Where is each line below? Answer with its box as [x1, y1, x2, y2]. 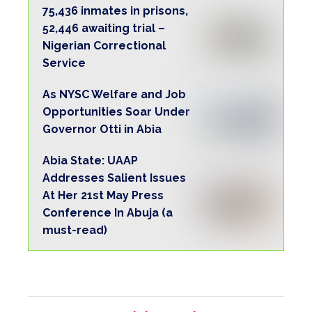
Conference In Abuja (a [42, 206, 173, 220]
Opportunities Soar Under [42, 105, 190, 119]
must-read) [42, 224, 107, 237]
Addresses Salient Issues [42, 171, 186, 185]
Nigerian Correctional [42, 39, 166, 53]
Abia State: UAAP [42, 154, 138, 168]
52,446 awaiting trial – [42, 22, 165, 36]
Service [42, 56, 86, 70]
